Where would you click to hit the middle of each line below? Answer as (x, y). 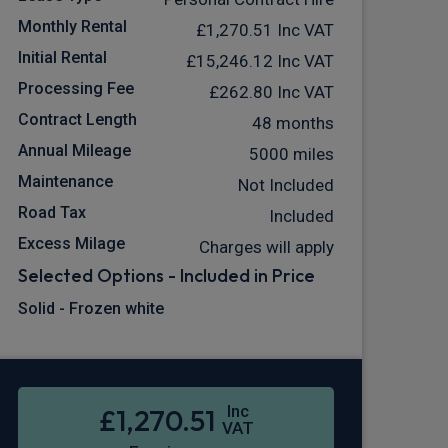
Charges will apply (266, 247)
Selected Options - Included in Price (166, 276)
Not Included (286, 185)
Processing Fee (76, 89)
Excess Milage (71, 244)
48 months (293, 123)
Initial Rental (62, 58)
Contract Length (77, 120)
